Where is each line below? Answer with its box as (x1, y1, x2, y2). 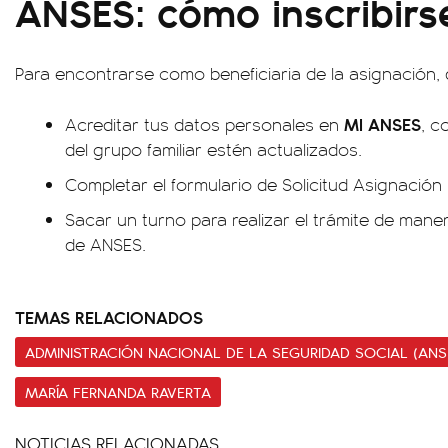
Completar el (65, 172, 171, 196)
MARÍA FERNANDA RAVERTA (25, 381, 211, 403)
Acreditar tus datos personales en (65, 112, 344, 136)
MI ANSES (344, 111, 421, 136)
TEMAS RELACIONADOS (15, 304, 203, 329)
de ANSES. (65, 232, 146, 256)
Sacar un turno (65, 207, 186, 231)
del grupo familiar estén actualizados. (65, 137, 362, 161)
